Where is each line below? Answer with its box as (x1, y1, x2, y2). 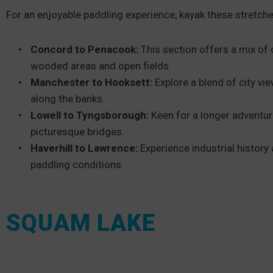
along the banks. (30, 93, 105, 105)
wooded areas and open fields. (30, 60, 171, 72)
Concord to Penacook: (30, 43, 138, 55)
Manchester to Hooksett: (30, 76, 152, 88)
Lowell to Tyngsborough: (30, 109, 149, 121)
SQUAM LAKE (6, 210, 155, 236)
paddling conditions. (30, 158, 124, 171)
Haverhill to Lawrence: (30, 142, 138, 154)
